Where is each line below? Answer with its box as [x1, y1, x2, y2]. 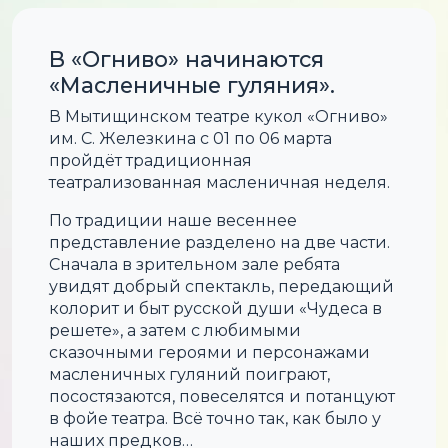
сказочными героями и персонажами [49, 342, 371, 362]
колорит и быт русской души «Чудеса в [49, 298, 383, 318]
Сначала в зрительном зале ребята [49, 254, 341, 274]
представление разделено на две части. [49, 232, 391, 252]
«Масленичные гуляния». [49, 71, 336, 98]
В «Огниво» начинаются [49, 45, 325, 72]
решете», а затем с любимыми [49, 320, 302, 340]
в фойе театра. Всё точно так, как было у [49, 408, 382, 428]
